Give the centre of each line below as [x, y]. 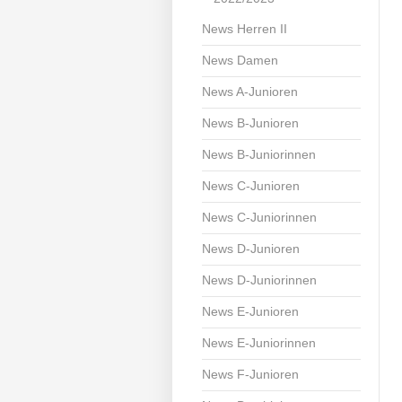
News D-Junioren [251, 249]
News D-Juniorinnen [260, 280]
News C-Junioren [251, 186]
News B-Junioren [251, 123]
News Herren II [245, 29]
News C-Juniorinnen [260, 217]
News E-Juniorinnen [259, 343]
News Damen [240, 60]
